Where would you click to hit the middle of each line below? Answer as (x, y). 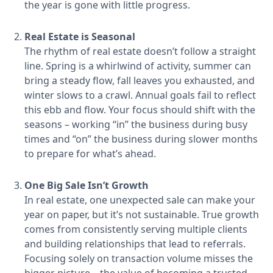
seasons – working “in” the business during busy (136, 124)
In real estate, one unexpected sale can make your (140, 200)
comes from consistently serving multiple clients (136, 229)
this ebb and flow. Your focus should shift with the (140, 110)
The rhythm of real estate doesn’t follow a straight (140, 51)
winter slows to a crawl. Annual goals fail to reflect (140, 95)
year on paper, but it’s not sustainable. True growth (142, 214)
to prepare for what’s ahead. (90, 154)
